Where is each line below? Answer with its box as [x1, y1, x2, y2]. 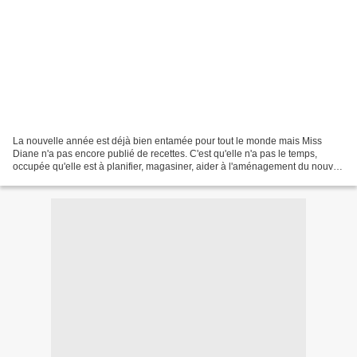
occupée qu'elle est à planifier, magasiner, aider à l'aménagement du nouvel [13, 161, 341, 173]
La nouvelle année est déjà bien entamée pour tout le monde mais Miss [13, 135, 322, 147]
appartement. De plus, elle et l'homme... [13, 174, 183, 186]
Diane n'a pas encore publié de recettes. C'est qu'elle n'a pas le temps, [13, 148, 317, 160]
